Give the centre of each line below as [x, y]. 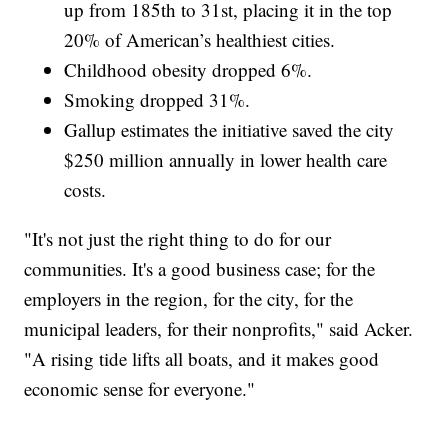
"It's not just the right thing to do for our [178, 238]
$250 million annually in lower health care [226, 159]
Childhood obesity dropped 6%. [188, 69]
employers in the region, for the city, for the [189, 298]
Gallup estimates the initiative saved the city [229, 129]
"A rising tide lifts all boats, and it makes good [202, 358]
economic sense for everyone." [140, 388]
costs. [85, 189]
